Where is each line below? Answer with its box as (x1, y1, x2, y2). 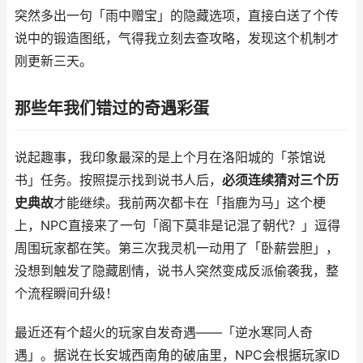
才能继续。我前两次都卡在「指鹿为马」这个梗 (53, 195, 326, 211)
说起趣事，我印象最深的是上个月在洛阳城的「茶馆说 (15, 150, 326, 165)
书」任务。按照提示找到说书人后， (15, 173, 222, 188)
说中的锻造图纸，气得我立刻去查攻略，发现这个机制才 (15, 31, 339, 46)
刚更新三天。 (15, 53, 92, 69)
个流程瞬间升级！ (15, 286, 118, 301)
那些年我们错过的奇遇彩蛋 (15, 99, 209, 118)
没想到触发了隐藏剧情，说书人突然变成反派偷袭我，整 (15, 263, 339, 279)
